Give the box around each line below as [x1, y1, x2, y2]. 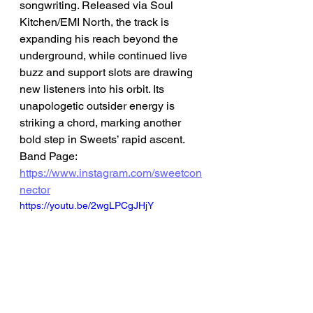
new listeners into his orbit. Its [20, 82, 167, 96]
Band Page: [20, 150, 80, 163]
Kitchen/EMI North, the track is [20, 15, 172, 29]
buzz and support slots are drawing [20, 66, 196, 79]
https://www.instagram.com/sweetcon [20, 166, 202, 180]
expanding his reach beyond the [20, 32, 181, 45]
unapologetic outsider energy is [20, 99, 177, 112]
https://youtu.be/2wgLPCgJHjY [20, 200, 154, 211]
